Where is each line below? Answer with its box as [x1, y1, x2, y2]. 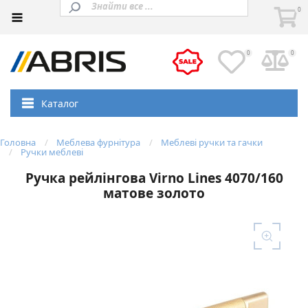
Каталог [41, 96, 78, 110]
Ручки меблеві [21, 146, 83, 158]
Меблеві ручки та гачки [161, 136, 263, 148]
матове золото [103, 184, 205, 202]
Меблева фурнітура [56, 136, 140, 148]
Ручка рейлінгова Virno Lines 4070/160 [25, 169, 283, 187]
